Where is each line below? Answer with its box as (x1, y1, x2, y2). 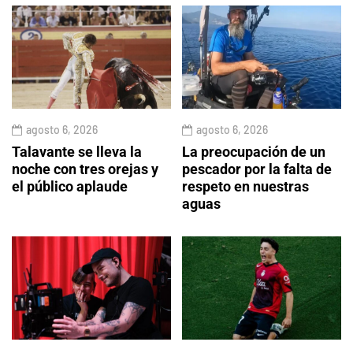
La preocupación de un (182, 143, 325, 161)
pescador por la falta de (182, 161, 332, 178)
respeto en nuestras (182, 178, 309, 195)
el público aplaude (12, 178, 128, 195)
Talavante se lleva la (12, 143, 142, 161)
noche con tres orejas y (12, 161, 158, 178)
